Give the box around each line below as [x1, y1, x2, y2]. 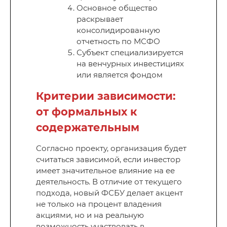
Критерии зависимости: [36, 90, 176, 103]
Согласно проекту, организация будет [36, 143, 186, 154]
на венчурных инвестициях [77, 59, 184, 69]
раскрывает [77, 14, 123, 24]
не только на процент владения [36, 199, 162, 209]
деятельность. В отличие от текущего [36, 177, 182, 187]
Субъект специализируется [77, 48, 183, 58]
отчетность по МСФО [77, 36, 160, 47]
